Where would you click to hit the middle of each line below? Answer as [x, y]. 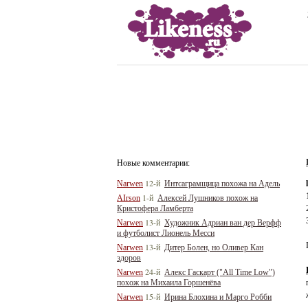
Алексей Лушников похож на [208, 198]
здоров [129, 258]
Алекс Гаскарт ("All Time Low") [220, 272]
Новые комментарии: [153, 163]
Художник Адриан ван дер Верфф [223, 223]
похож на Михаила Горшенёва [169, 283]
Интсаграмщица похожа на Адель [222, 184]
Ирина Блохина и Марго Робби [218, 297]
